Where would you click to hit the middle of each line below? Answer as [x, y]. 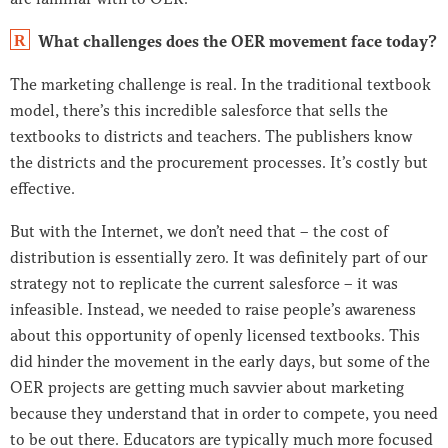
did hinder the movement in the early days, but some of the [220, 361]
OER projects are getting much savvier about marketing [207, 387]
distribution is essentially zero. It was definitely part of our [218, 257]
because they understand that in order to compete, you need [224, 413]
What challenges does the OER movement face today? [237, 41]
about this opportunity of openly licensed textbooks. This [215, 335]
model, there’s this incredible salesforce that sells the [199, 110]
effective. [42, 188]
